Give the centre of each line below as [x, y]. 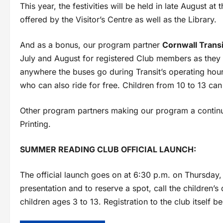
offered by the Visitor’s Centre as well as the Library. [118, 20]
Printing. [35, 124]
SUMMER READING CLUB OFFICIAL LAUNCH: [108, 150]
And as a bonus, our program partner [91, 45]
